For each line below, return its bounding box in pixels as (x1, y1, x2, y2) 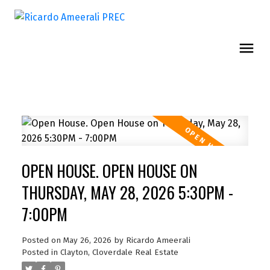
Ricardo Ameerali (125, 235, 190, 245)
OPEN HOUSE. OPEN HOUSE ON (21, 159, 197, 183)
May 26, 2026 (63, 235, 111, 245)
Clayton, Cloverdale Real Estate (60, 247, 178, 257)
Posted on (21, 235, 63, 245)
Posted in (21, 247, 58, 257)
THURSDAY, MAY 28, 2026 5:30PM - (21, 180, 233, 204)
